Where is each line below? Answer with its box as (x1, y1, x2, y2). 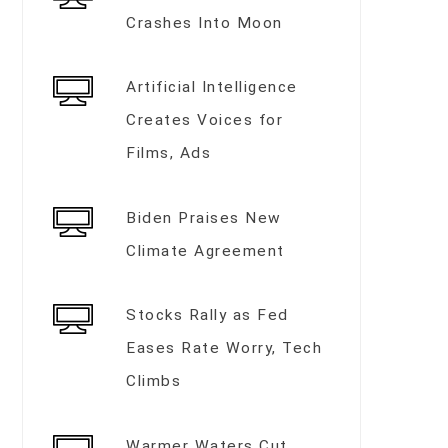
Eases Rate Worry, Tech (126, 339, 323, 358)
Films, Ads (126, 144, 212, 163)
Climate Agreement (126, 241, 285, 260)
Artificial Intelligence (126, 78, 298, 97)
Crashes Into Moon (126, 13, 289, 32)
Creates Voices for (126, 111, 284, 130)
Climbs (126, 372, 182, 391)
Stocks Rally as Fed (126, 306, 289, 325)
